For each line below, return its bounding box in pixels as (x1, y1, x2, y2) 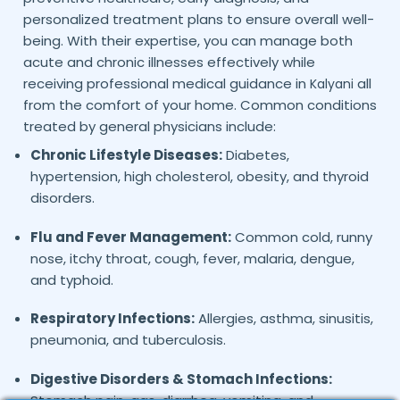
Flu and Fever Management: (29, 227, 231, 246)
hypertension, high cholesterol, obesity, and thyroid (29, 167, 369, 187)
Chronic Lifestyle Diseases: (29, 146, 222, 165)
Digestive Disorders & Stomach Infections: (29, 369, 332, 388)
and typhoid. (29, 270, 113, 289)
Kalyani (309, 75, 354, 94)
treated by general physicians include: (22, 117, 276, 137)
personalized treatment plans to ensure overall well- (22, 10, 374, 29)
